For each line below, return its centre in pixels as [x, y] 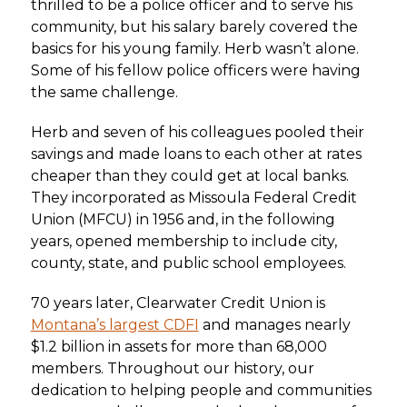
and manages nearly [274, 325]
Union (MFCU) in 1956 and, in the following [183, 220]
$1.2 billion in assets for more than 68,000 [179, 347]
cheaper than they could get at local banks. [189, 176]
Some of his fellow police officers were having [195, 71]
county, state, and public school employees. [188, 263]
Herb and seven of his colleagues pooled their [197, 133]
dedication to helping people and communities [201, 391]
